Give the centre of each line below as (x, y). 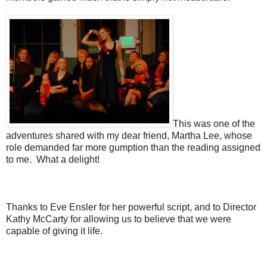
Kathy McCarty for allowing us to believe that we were (119, 219)
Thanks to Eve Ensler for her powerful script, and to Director (131, 207)
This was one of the (214, 123)
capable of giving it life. (54, 231)
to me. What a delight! (53, 159)
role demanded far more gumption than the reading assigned (133, 147)
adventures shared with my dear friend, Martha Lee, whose (129, 135)
